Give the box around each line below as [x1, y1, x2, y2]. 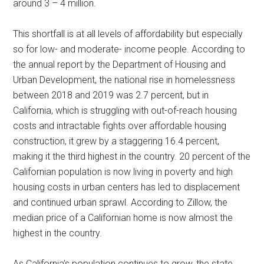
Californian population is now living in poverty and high [13, 166, 233, 177]
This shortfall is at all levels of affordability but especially [13, 28, 243, 39]
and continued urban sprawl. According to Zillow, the [13, 196, 228, 208]
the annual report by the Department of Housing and [13, 58, 226, 70]
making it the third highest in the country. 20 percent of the [13, 150, 251, 162]
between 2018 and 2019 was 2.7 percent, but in [13, 89, 209, 101]
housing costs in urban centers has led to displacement [13, 181, 240, 193]
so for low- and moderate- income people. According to [13, 43, 246, 55]
